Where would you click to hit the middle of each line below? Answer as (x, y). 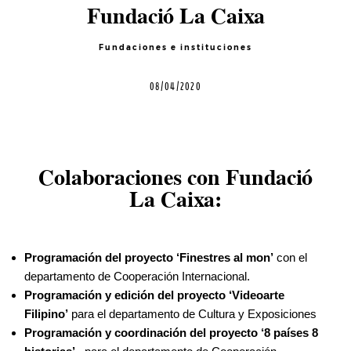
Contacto (49, 29)
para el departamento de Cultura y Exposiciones (192, 314)
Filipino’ (46, 314)
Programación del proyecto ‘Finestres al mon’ (149, 258)
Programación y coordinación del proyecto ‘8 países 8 (171, 333)
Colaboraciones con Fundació (175, 178)
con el (290, 258)
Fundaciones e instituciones (175, 48)
